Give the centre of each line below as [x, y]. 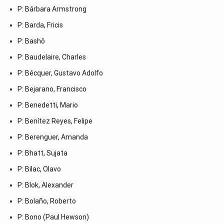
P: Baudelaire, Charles [52, 57]
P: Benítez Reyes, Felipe [55, 121]
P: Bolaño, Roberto [47, 201]
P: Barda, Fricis [40, 25]
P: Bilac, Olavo [39, 169]
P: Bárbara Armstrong [52, 9]
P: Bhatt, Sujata [42, 153]
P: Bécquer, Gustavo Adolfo [60, 73]
